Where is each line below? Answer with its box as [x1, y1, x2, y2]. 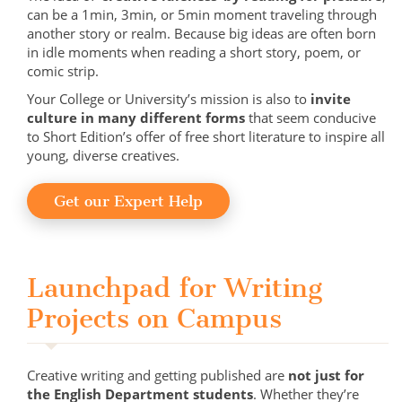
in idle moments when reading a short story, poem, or [27, 43, 361, 62]
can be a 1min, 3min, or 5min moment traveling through [27, 5, 377, 24]
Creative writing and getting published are [27, 366, 288, 385]
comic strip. [27, 62, 99, 81]
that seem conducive [245, 109, 376, 127]
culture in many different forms [27, 109, 245, 127]
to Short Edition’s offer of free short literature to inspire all [27, 127, 385, 146]
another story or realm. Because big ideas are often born [27, 24, 376, 43]
